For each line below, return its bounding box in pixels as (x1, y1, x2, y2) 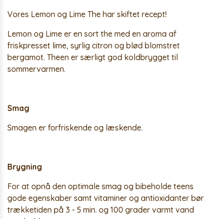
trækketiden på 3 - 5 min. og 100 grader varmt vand (7, 205, 194, 215)
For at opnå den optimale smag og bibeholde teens (7, 181, 194, 191)
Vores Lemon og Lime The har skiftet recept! (7, 9, 167, 19)
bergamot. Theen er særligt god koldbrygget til (7, 52, 178, 62)
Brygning (7, 162, 42, 172)
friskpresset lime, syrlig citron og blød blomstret (7, 41, 180, 50)
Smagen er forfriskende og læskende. (7, 123, 143, 132)
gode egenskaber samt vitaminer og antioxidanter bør (7, 193, 204, 203)
